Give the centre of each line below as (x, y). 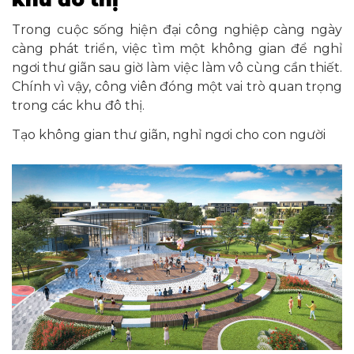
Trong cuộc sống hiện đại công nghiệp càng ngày (177, 29)
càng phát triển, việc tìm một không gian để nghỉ (177, 48)
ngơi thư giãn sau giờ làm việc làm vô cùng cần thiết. (177, 67)
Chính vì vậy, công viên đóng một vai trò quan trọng (177, 86)
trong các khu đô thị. (78, 105)
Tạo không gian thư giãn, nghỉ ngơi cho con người (169, 134)
